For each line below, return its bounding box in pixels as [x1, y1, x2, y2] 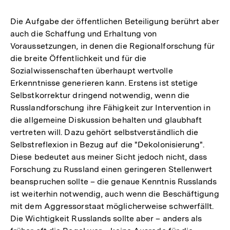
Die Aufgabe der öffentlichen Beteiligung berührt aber [10, 16, 219, 27]
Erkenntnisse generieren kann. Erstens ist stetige [10, 78, 198, 88]
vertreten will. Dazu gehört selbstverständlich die [10, 127, 199, 138]
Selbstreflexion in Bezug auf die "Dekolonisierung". [10, 140, 205, 150]
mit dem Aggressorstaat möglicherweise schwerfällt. [10, 201, 214, 212]
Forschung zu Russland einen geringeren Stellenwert [10, 164, 213, 175]
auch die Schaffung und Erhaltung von [10, 29, 157, 39]
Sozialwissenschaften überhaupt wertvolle [10, 66, 173, 76]
